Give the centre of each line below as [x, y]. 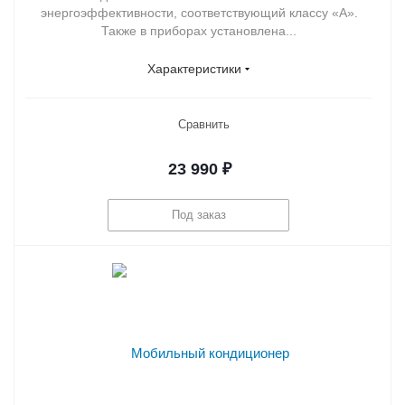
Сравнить [203, 124]
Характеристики [194, 68]
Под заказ [198, 215]
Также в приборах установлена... [199, 30]
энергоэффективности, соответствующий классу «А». [199, 12]
